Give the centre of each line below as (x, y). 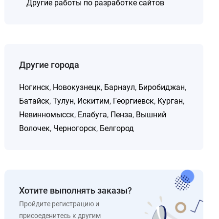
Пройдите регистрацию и (59, 204)
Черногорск (75, 128)
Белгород (117, 128)
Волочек (35, 128)
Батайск (34, 101)
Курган (170, 101)
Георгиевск (134, 101)
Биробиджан (162, 87)
